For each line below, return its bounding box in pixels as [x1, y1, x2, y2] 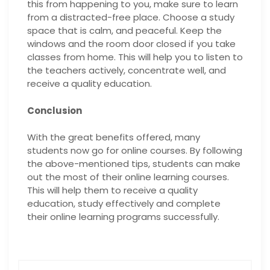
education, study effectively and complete [27, 197, 221, 210]
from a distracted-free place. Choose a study [27, 11, 234, 24]
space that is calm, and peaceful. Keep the [27, 24, 222, 37]
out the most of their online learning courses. [27, 171, 229, 183]
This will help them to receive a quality [27, 184, 198, 196]
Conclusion [27, 104, 82, 117]
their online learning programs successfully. [27, 210, 219, 223]
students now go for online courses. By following [27, 144, 242, 157]
